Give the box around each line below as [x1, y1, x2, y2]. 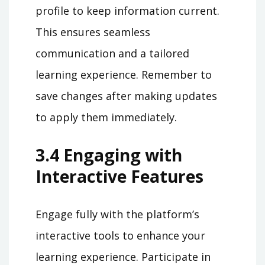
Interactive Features [35, 165, 203, 188]
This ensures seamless [35, 25, 150, 40]
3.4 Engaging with [35, 144, 182, 167]
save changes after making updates [35, 89, 217, 104]
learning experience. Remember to [35, 67, 212, 82]
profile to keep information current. [35, 4, 219, 18]
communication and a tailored [35, 46, 189, 61]
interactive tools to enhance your [35, 228, 205, 243]
